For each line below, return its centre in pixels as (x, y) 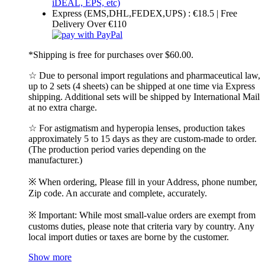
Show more (50, 257)
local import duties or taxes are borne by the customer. (129, 237)
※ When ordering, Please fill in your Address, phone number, (143, 182)
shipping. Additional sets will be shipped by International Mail (144, 96)
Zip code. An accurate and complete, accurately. (118, 193)
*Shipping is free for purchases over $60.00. (111, 54)
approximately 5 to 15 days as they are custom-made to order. (143, 138)
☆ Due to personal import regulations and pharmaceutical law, (144, 75)
